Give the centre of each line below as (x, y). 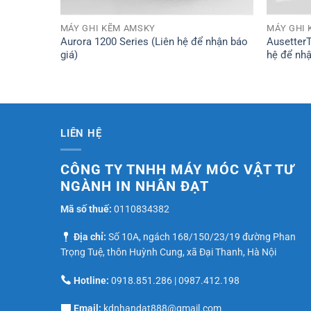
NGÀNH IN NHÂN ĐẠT (135, 186)
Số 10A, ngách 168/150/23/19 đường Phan (201, 237)
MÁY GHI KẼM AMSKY (108, 28)
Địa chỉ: (89, 237)
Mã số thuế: (87, 209)
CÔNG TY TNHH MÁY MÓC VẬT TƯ (177, 170)
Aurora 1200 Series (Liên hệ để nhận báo (154, 42)
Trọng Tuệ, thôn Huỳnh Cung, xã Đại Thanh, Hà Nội (168, 252)
